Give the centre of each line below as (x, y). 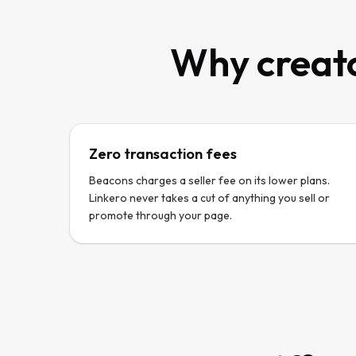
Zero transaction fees (163, 154)
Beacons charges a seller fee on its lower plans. (209, 180)
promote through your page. (161, 215)
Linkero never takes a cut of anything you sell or (209, 198)
